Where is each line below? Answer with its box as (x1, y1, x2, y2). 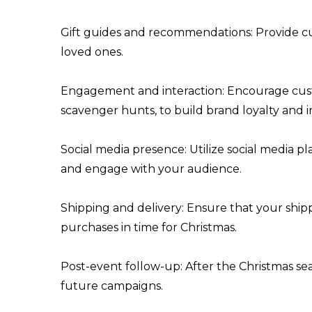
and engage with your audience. (61, 162, 242, 175)
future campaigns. (61, 279, 163, 292)
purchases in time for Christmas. (61, 220, 237, 234)
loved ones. (61, 45, 123, 58)
